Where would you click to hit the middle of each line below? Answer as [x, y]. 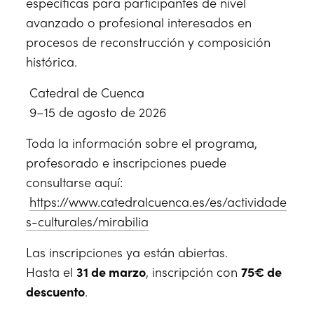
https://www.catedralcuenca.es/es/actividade [158, 202]
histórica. [52, 62]
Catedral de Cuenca [86, 93]
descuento [56, 292]
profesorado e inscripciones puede [127, 163]
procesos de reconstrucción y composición [149, 42]
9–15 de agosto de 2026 [96, 112]
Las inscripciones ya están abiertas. [127, 252]
